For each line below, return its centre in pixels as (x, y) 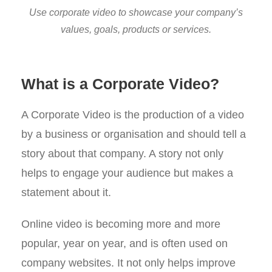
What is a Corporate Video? (120, 84)
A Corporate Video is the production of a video (133, 115)
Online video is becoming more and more (121, 224)
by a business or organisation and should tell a (134, 134)
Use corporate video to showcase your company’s (136, 12)
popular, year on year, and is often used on (124, 243)
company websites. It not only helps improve (128, 263)
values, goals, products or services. (136, 29)
